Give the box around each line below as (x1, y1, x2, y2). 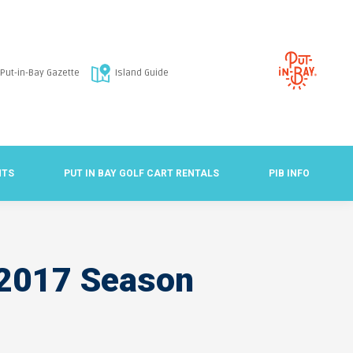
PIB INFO (269, 168, 310, 179)
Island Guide (114, 66, 169, 79)
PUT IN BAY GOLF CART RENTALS (64, 168, 219, 179)
